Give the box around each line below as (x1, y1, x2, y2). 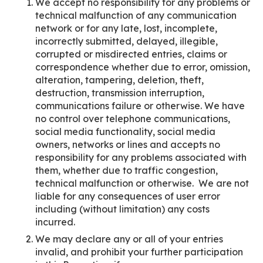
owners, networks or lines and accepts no (35, 138, 220, 150)
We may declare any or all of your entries (35, 233, 223, 245)
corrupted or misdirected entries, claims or (35, 48, 227, 60)
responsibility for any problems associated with (35, 151, 247, 163)
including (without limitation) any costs (35, 203, 210, 215)
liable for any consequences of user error (35, 190, 220, 202)
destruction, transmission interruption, (35, 86, 204, 99)
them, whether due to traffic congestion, (35, 164, 218, 176)
